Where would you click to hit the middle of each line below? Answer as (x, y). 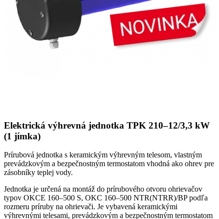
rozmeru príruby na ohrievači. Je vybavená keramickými (91, 207)
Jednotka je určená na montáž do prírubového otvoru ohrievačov (103, 189)
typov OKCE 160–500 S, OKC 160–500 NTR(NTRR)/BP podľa (106, 198)
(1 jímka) (22, 136)
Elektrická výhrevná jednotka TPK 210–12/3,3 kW (107, 125)
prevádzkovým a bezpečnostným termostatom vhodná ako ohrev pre (109, 164)
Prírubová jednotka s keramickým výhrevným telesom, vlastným (103, 155)
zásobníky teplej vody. (38, 173)
